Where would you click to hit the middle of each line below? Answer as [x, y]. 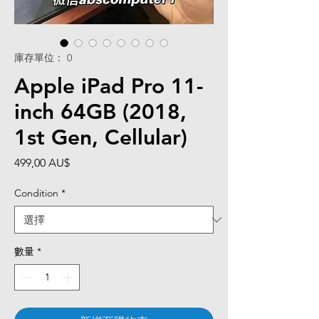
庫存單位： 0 [43, 58]
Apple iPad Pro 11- [109, 86]
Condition [36, 193]
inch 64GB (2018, [100, 112]
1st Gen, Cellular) [101, 137]
